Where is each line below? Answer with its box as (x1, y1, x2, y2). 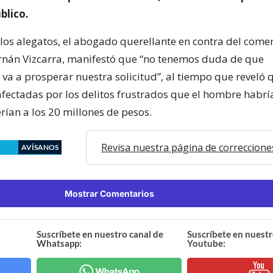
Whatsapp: (37, 237, 82, 249)
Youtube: (186, 237, 225, 249)
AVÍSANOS (21, 142, 58, 152)
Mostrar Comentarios (64, 188, 154, 199)
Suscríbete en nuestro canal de (37, 228, 164, 239)
